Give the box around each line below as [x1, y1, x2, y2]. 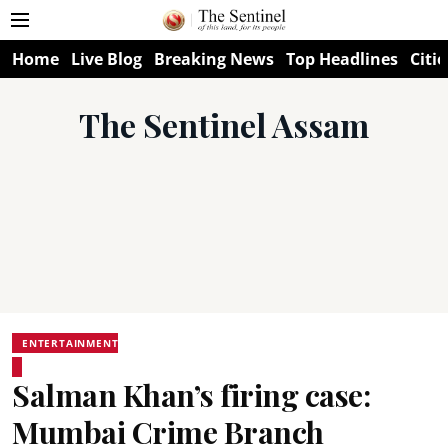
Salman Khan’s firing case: [12, 375, 370, 415]
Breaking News [154, 48, 274, 70]
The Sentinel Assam [79, 103, 369, 146]
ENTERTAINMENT [22, 336, 119, 350]
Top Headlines [286, 48, 398, 70]
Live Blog [71, 48, 142, 70]
